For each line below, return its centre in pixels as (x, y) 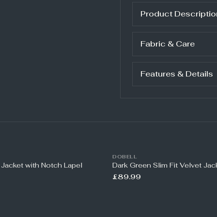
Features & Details (177, 74)
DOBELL (125, 157)
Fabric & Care (168, 44)
